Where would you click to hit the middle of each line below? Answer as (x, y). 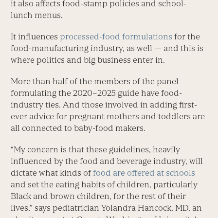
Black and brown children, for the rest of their (99, 196)
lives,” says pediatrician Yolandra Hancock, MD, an (107, 208)
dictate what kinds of (52, 173)
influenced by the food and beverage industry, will (107, 161)
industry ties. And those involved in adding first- (104, 105)
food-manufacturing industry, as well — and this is (107, 48)
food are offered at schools (144, 173)
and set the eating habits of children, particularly (104, 185)
